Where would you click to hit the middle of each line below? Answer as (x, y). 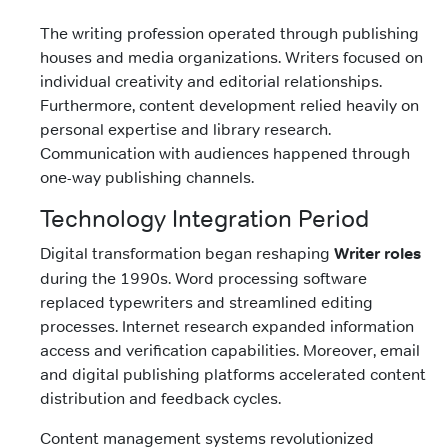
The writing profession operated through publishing (229, 33)
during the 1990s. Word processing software (203, 278)
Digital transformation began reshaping (187, 253)
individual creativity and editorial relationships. (211, 81)
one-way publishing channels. (147, 177)
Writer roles (377, 254)
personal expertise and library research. (185, 129)
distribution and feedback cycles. (160, 398)
